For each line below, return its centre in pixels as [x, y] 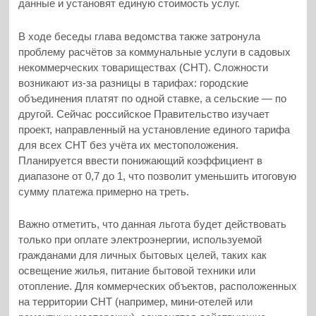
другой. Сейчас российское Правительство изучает [144, 114]
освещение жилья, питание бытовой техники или [137, 271]
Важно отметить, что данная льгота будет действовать [153, 224]
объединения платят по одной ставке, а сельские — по [153, 98]
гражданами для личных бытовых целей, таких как [143, 255]
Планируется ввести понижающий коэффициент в [141, 160]
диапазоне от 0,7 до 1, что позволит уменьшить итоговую [158, 176]
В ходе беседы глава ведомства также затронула [140, 36]
